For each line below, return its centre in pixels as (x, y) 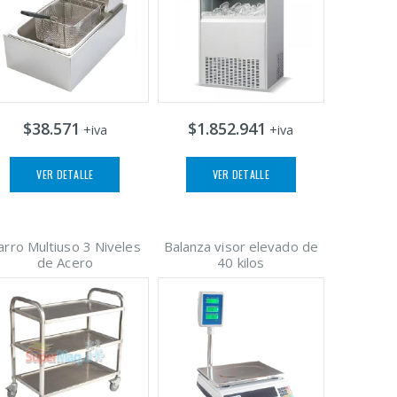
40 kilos (241, 262)
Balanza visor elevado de (241, 246)
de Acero (65, 262)
